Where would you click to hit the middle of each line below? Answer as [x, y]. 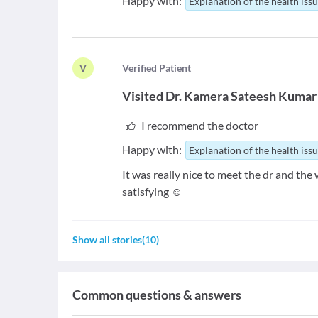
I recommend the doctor [199, 125]
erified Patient [160, 68]
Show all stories [107, 240]
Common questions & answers [157, 295]
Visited [143, 96]
